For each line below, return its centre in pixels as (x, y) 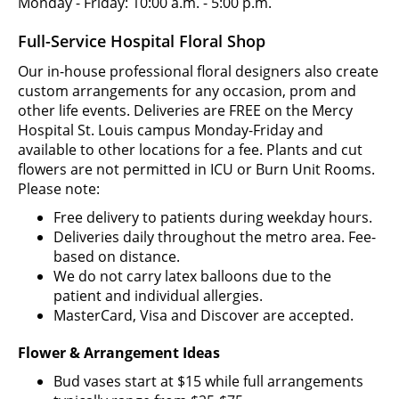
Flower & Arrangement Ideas (119, 352)
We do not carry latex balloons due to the (192, 276)
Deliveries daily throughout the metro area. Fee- (215, 236)
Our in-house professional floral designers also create (198, 71)
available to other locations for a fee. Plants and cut (190, 149)
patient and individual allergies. (158, 295)
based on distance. (117, 256)
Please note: (59, 188)
